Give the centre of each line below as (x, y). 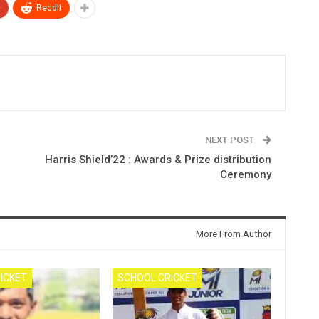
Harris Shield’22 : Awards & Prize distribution (158, 160)
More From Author (233, 234)
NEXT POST (230, 140)
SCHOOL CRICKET (158, 278)
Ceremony (245, 175)
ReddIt (49, 8)
